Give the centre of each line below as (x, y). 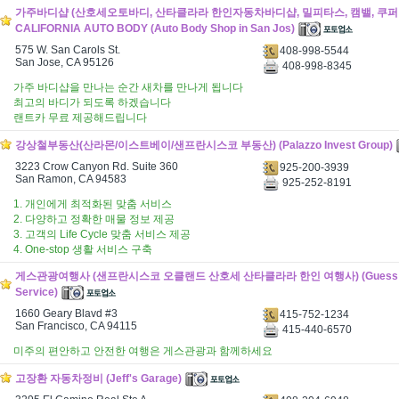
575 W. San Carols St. (68, 50)
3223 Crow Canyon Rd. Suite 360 (97, 167)
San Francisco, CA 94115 (76, 326)
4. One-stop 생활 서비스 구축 (83, 249)
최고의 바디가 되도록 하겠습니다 (92, 102)
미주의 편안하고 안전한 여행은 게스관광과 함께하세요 (143, 351)
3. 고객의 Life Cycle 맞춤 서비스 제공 (102, 234)
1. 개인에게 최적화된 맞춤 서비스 (93, 204)
